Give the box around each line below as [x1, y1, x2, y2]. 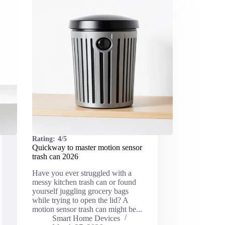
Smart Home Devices [52, 214, 120, 223]
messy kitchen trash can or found [32, 178, 136, 187]
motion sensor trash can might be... [32, 205, 142, 214]
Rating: [32, 135, 55, 143]
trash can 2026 [32, 152, 78, 161]
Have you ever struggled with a [32, 169, 132, 178]
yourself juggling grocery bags [32, 187, 129, 196]
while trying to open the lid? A [32, 196, 128, 205]
